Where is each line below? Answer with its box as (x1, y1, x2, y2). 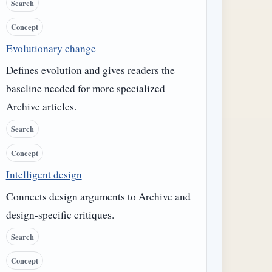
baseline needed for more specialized (5, 81, 165, 96)
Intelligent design (5, 167, 82, 182)
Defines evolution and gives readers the (5, 63, 175, 78)
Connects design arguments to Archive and (5, 189, 191, 203)
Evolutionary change (5, 41, 96, 56)
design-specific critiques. (5, 207, 114, 222)
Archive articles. (5, 100, 76, 114)
